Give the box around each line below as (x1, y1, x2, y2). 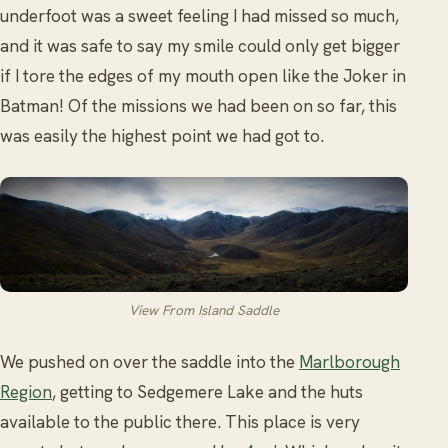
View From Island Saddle (129, 301, 279, 320)
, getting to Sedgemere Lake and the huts (52, 380, 363, 403)
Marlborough (299, 350, 400, 373)
